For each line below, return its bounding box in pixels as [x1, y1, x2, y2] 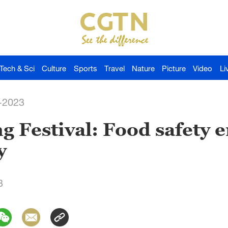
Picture [162, 64, 186, 73]
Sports [73, 64, 97, 73]
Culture [42, 64, 67, 73]
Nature [132, 64, 155, 73]
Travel [104, 64, 125, 73]
